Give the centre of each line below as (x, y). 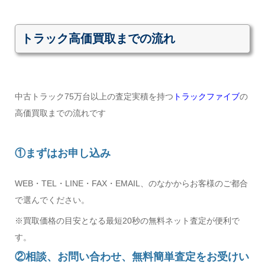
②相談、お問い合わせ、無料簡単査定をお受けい (132, 257)
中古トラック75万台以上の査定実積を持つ (94, 97)
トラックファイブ (206, 97)
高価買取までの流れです (60, 113)
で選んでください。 (52, 200)
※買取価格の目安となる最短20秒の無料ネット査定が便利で (127, 221)
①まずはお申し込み (62, 153)
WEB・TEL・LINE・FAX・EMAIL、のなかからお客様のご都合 (131, 184)
